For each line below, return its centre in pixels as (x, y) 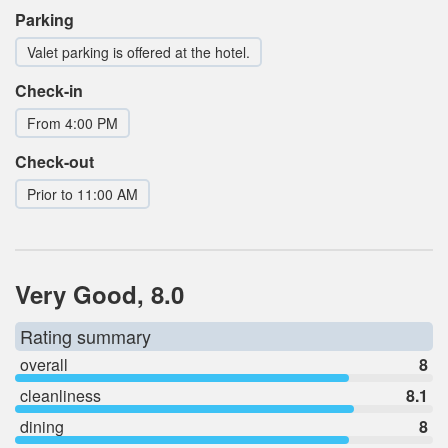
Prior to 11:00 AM (82, 194)
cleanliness (60, 396)
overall (44, 365)
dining (42, 427)
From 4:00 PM (72, 123)
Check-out (54, 162)
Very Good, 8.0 (99, 294)
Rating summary (85, 336)
